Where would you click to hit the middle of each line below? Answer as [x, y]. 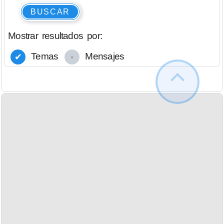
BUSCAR [50, 11]
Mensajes [104, 56]
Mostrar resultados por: [55, 36]
